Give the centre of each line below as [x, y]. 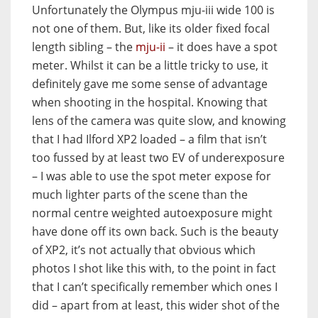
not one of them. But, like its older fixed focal [151, 28]
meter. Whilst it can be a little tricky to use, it [150, 65]
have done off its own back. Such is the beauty [155, 231]
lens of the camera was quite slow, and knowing [159, 120]
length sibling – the [84, 46]
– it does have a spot [223, 46]
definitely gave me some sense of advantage [150, 83]
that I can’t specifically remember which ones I [155, 286]
